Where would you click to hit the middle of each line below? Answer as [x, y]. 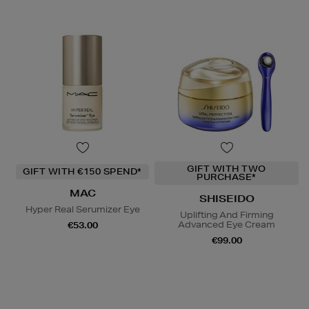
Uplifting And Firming [227, 215]
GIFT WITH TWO [227, 168]
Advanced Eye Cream [227, 224]
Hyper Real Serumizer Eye [82, 209]
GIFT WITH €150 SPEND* [82, 171]
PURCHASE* [227, 177]
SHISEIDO [227, 198]
